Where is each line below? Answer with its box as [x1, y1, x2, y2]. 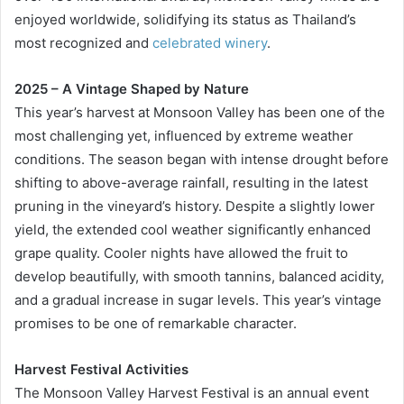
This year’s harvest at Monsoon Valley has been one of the [14, 103, 385, 121]
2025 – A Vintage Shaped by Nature [14, 79, 249, 97]
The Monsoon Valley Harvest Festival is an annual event [14, 383, 369, 401]
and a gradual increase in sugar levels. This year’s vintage [14, 290, 381, 308]
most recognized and [14, 33, 152, 51]
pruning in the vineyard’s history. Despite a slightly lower [14, 197, 375, 215]
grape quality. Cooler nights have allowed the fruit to [14, 243, 348, 262]
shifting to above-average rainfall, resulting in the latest [14, 173, 368, 191]
